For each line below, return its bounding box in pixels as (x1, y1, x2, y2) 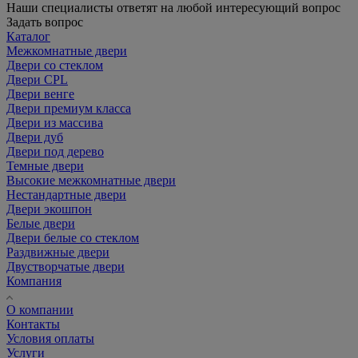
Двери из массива (6, 115, 103, 129)
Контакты (6, 316, 60, 331)
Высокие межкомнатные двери (6, 173, 176, 187)
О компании (6, 302, 74, 316)
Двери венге (6, 86, 74, 101)
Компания (6, 273, 62, 288)
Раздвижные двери (6, 245, 109, 259)
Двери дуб (6, 129, 63, 144)
